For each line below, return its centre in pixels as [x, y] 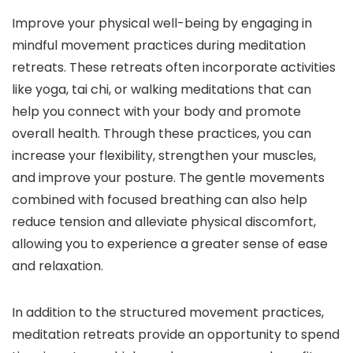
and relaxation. [58, 266]
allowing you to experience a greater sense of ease [170, 244]
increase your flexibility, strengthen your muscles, [164, 156]
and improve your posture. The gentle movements [168, 178]
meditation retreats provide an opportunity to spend [176, 335]
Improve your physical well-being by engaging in [162, 24]
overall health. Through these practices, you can [162, 134]
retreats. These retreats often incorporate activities [174, 68]
